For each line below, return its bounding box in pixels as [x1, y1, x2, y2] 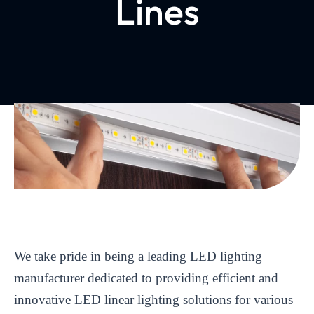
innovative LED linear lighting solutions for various [14, 292, 293, 307]
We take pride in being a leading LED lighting [14, 248, 262, 264]
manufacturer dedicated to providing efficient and [14, 270, 278, 285]
